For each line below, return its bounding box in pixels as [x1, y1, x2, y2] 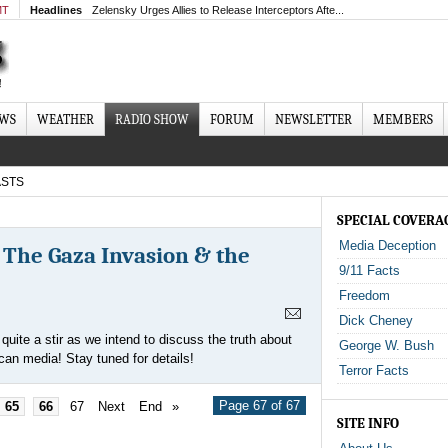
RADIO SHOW [115, 112, 189, 127]
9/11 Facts [339, 263, 400, 278]
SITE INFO [337, 415, 399, 432]
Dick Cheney [339, 313, 413, 328]
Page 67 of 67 [219, 398, 300, 413]
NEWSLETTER [275, 112, 352, 127]
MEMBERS [373, 112, 433, 127]
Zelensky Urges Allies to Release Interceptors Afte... [92, 4, 344, 16]
